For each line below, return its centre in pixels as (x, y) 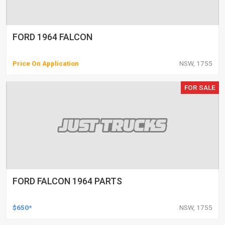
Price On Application (46, 63)
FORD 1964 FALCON (52, 37)
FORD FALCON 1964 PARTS (67, 181)
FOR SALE (200, 87)
